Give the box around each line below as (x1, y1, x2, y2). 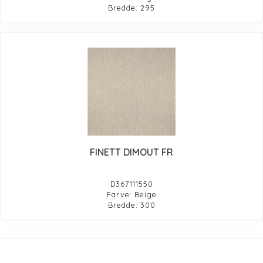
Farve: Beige (106, 189, 157, 199)
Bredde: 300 (107, 200, 156, 210)
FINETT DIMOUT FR (90, 146, 173, 158)
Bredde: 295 (108, 2, 155, 12)
